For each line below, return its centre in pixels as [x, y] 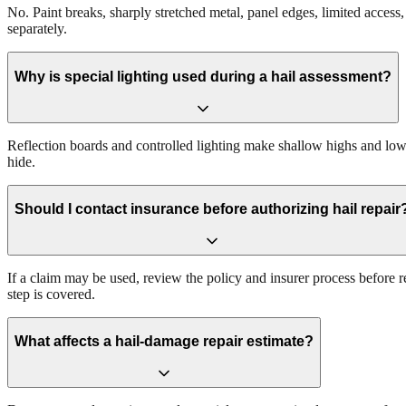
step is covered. [51, 294]
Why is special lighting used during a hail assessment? [203, 77]
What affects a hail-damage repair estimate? [164, 342]
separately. [37, 29]
